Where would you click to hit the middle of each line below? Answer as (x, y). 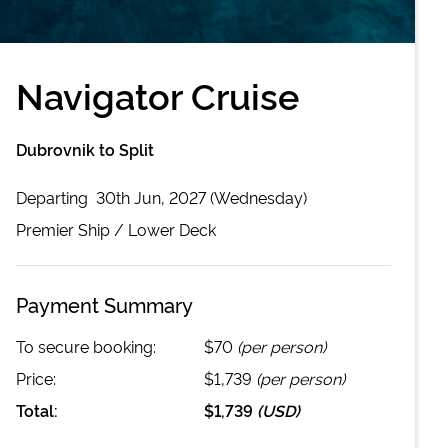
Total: (37, 409)
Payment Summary (104, 303)
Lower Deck (172, 228)
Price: (36, 377)
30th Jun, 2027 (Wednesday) (201, 196)
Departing (54, 196)
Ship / (101, 228)
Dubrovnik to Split (85, 148)
